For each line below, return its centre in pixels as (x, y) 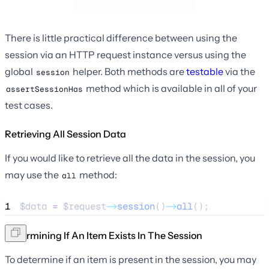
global (20, 71)
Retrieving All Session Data (65, 134)
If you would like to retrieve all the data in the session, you (130, 158)
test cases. (29, 105)
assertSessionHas (44, 89)
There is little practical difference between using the (121, 38)
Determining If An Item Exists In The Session (104, 235)
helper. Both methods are (128, 71)
